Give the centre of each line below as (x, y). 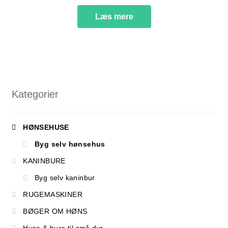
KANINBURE (44, 161)
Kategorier (35, 94)
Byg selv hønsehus (70, 144)
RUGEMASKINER (53, 195)
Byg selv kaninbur (65, 178)
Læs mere (114, 17)
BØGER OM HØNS (55, 211)
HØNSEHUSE (46, 127)
